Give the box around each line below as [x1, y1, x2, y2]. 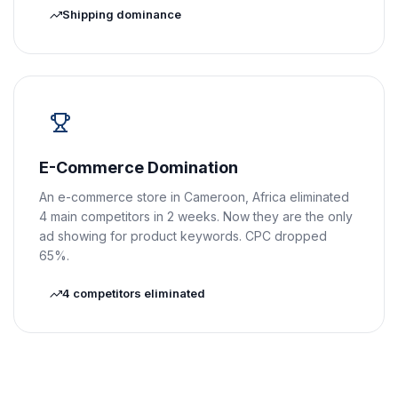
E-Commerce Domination [39, 158, 238, 177]
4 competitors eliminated [62, 286, 205, 300]
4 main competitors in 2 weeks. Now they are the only [39, 209, 353, 224]
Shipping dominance [62, 7, 181, 21]
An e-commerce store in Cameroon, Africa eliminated [39, 189, 349, 204]
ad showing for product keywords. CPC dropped [39, 228, 327, 243]
